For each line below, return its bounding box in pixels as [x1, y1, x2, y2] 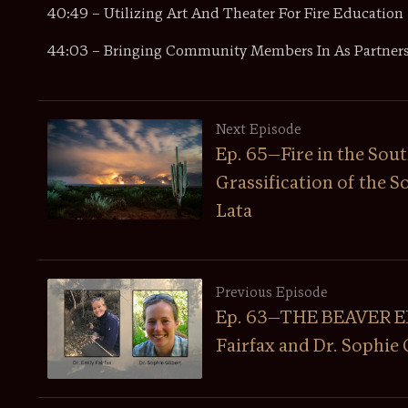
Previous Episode [216, 286, 328, 301]
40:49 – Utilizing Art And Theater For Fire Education [47, 6, 403, 22]
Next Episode [216, 123, 301, 138]
